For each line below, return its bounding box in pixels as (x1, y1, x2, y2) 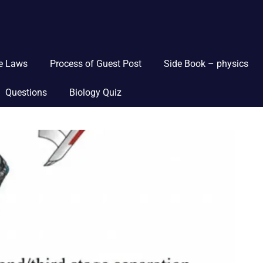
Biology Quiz (69, 87, 122, 98)
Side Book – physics (164, 58, 249, 69)
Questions (5, 87, 47, 98)
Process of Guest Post (49, 58, 141, 69)
